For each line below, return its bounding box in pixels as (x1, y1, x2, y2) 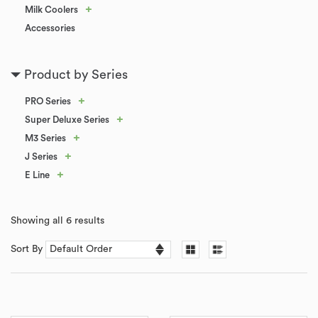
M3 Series (25, 133, 66, 143)
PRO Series (25, 97, 71, 106)
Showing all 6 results (11, 216, 104, 226)
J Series (25, 152, 57, 161)
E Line (25, 170, 50, 180)
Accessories (25, 23, 75, 33)
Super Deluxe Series (25, 115, 109, 124)
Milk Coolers (25, 5, 78, 14)
